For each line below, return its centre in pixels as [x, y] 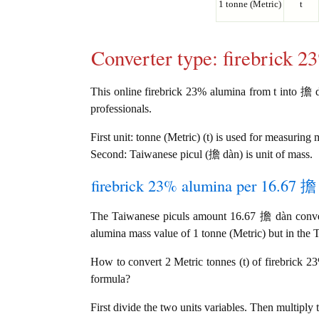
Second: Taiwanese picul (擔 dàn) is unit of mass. [202, 155]
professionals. [121, 109]
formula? [110, 279]
